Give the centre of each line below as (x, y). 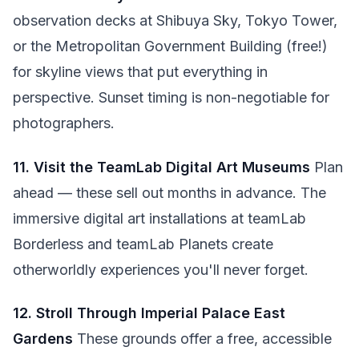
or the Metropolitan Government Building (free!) (170, 46)
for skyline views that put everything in (140, 72)
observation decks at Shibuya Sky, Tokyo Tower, (175, 20)
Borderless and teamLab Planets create (143, 244)
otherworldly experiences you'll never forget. (161, 269)
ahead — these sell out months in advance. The (169, 192)
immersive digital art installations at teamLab (159, 218)
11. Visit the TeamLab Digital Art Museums (161, 167)
